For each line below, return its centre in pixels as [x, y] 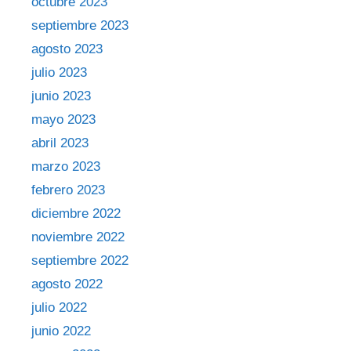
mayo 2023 [63, 119]
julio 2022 [59, 307]
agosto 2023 [67, 49]
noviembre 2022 [78, 237]
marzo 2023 [66, 166]
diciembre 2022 [76, 213]
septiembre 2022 [80, 260]
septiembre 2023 [80, 25]
